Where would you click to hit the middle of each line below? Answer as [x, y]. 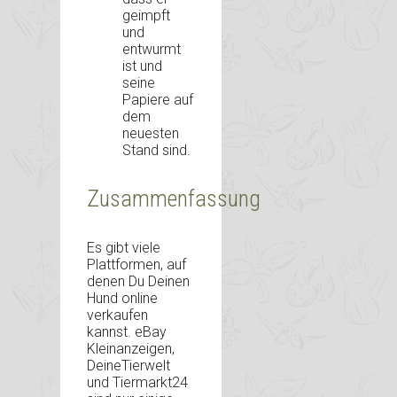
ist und [142, 66]
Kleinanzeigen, [131, 348]
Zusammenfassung [174, 198]
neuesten [151, 133]
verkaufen [117, 315]
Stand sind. [156, 150]
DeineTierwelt [128, 365]
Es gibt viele [124, 247]
